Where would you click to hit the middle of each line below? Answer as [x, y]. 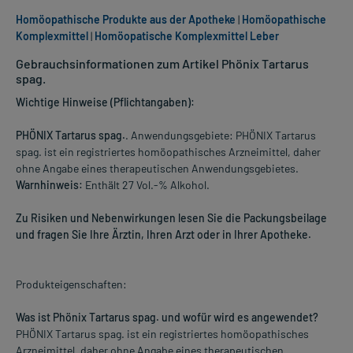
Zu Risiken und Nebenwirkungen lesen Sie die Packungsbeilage [171, 218]
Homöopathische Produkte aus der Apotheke [126, 20]
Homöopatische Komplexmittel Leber [187, 36]
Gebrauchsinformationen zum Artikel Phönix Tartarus [162, 64]
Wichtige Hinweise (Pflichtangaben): [105, 102]
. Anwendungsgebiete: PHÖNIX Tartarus [221, 136]
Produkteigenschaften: [71, 284]
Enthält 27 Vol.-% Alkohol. [146, 185]
